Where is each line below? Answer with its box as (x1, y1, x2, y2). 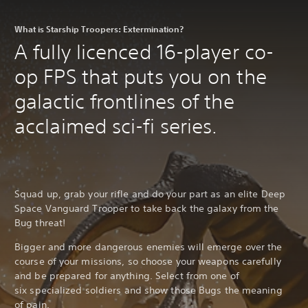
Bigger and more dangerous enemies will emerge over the (14, 240, 283, 253)
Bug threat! (14, 216, 66, 229)
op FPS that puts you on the (14, 64, 267, 89)
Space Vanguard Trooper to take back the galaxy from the (14, 201, 279, 214)
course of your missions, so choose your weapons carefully (14, 254, 281, 267)
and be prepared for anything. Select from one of (14, 269, 239, 282)
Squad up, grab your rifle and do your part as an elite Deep (14, 187, 285, 200)
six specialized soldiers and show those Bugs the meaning (14, 283, 283, 296)
